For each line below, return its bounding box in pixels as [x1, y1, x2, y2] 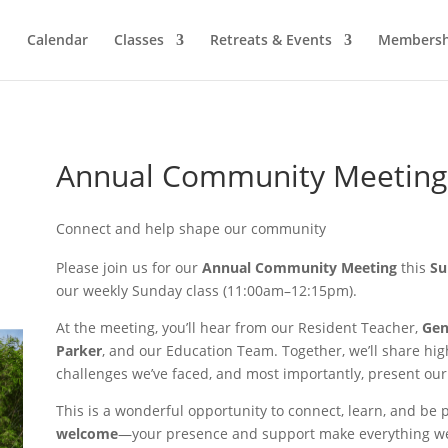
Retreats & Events [210, 30, 332, 49]
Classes [114, 30, 164, 49]
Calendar [27, 30, 88, 49]
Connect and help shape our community [55, 218, 326, 238]
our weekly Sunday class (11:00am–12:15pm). [55, 280, 357, 300]
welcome [55, 423, 118, 443]
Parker [55, 340, 102, 360]
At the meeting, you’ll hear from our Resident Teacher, [55, 317, 422, 337]
